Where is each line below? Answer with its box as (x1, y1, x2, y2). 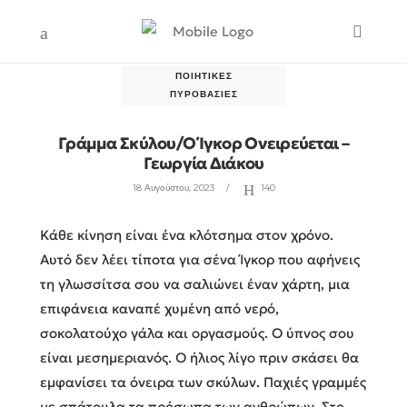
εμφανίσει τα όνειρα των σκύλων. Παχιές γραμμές (40, 372, 366, 391)
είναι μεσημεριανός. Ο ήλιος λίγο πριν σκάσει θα (40, 348, 359, 366)
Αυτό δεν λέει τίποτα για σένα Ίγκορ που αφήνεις (40, 250, 360, 268)
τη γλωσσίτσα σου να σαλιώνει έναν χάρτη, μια (40, 274, 350, 293)
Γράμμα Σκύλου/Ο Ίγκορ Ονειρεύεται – (58, 133, 349, 154)
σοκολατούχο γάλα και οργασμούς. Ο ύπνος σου (40, 323, 354, 342)
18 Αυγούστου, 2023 (132, 181, 214, 194)
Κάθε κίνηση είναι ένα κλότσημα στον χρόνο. (40, 225, 333, 243)
